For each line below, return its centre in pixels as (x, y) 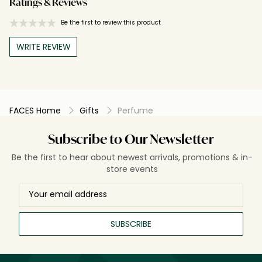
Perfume (135, 110)
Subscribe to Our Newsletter (131, 140)
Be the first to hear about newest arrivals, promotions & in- (132, 157)
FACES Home (35, 110)
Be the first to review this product (111, 22)
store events (132, 169)
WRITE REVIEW (43, 46)
